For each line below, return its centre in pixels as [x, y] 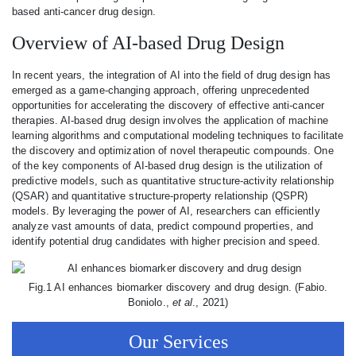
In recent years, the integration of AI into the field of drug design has [172, 75]
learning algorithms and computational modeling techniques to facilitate [178, 135]
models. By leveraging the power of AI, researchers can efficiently [166, 211]
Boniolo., [150, 302]
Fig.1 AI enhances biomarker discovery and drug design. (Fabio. [178, 287]
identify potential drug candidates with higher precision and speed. [166, 241]
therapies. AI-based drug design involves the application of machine [170, 120]
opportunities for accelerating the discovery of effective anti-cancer [168, 105]
